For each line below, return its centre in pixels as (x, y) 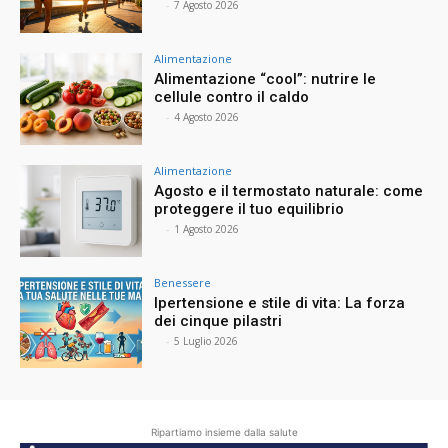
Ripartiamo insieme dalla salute (224, 432)
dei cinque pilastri (220, 320)
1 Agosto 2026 (207, 228)
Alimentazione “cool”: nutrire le (265, 79)
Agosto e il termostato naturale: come (289, 190)
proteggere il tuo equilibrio (251, 208)
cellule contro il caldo (234, 97)
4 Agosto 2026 (207, 117)
